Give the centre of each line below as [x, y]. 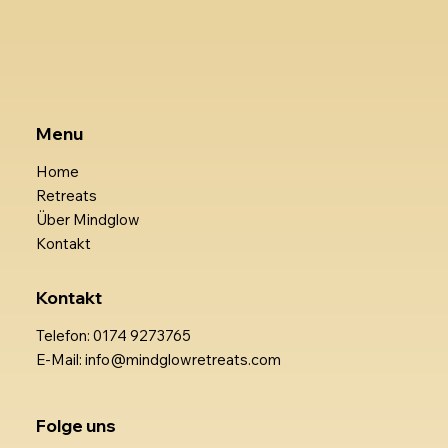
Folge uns [75, 425]
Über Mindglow [87, 219]
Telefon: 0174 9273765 [113, 335]
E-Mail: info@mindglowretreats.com [158, 359]
